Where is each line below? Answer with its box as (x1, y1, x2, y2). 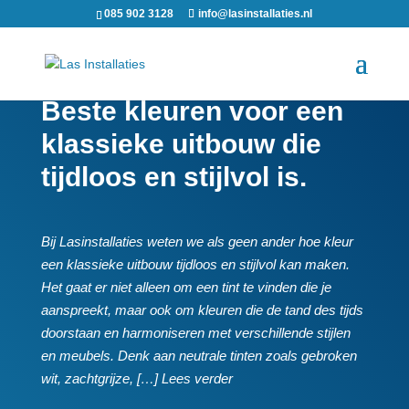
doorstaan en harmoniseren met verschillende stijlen (40, 325, 351, 341)
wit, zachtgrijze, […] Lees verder (40, 371, 233, 386)
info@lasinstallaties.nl (198, 7, 313, 20)
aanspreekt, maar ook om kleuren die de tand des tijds (40, 302, 363, 318)
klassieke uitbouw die (40, 129, 321, 159)
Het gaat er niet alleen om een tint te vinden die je (40, 279, 331, 295)
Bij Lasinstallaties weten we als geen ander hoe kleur (40, 234, 353, 249)
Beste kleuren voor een (40, 96, 343, 126)
